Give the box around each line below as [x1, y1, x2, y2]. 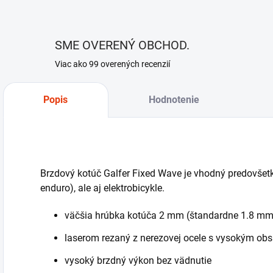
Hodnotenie [148, 94, 199, 105]
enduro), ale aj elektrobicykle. [40, 182, 165, 194]
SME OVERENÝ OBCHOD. [55, 38, 190, 52]
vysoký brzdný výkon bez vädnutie [65, 255, 211, 266]
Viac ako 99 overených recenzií [55, 59, 170, 69]
